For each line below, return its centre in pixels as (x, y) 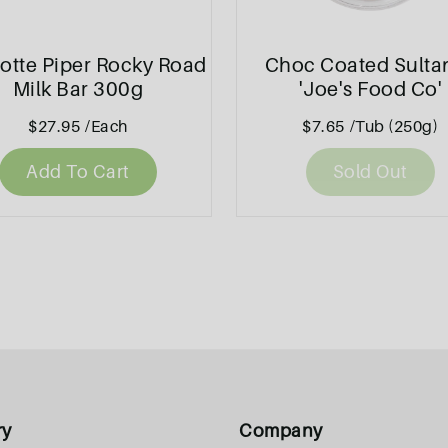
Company (281, 431)
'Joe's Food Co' (370, 89)
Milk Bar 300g (77, 89)
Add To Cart (78, 172)
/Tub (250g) (394, 126)
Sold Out (370, 172)
